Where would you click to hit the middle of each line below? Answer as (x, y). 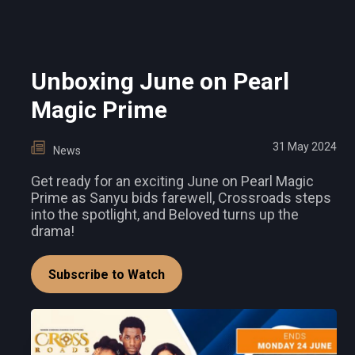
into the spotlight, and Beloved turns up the (165, 215)
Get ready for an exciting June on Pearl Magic (172, 181)
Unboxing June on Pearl (160, 82)
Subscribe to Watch (107, 275)
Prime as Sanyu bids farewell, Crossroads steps (181, 198)
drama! (53, 231)
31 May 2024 (305, 147)
